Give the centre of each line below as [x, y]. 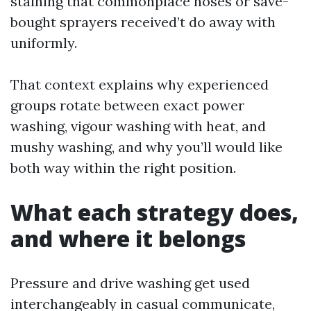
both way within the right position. [123, 168]
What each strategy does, [154, 212]
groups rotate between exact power [127, 105]
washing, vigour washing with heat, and [138, 126]
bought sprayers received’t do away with [143, 22]
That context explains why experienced [140, 84]
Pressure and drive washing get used [130, 283]
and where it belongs [128, 238]
